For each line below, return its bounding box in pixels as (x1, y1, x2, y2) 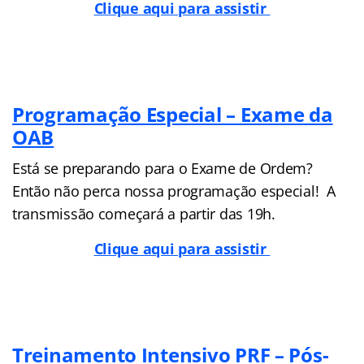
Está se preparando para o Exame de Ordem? (12, 158, 313, 178)
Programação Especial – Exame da (12, 100, 333, 128)
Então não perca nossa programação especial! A (12, 180, 336, 201)
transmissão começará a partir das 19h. (12, 203, 275, 223)
